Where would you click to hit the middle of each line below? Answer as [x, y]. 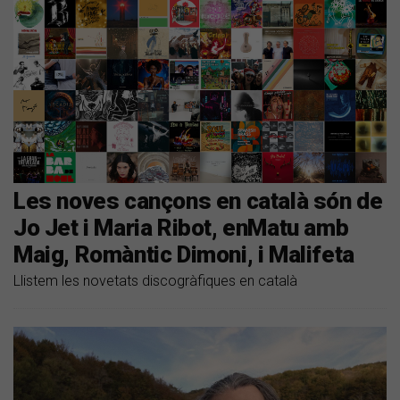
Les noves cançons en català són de [198, 201]
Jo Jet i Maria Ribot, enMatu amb [181, 228]
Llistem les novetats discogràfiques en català [155, 281]
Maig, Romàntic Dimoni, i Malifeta [184, 255]
